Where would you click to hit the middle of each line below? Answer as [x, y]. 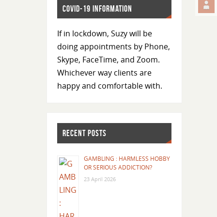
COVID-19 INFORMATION [97, 8]
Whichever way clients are [104, 73]
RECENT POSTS [84, 133]
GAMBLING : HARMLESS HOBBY [127, 158]
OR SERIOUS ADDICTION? [118, 167]
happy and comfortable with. [109, 86]
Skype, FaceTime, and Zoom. [109, 60]
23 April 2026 [100, 179]
